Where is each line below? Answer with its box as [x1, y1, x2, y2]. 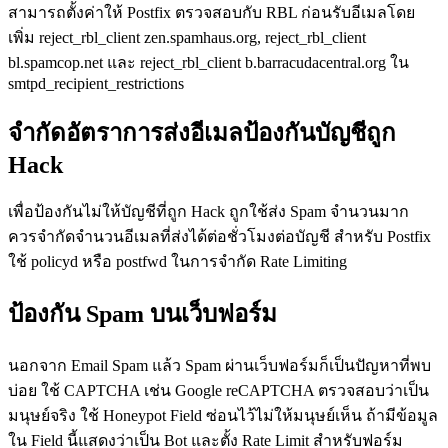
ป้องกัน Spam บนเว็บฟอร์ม [8, 301, 277, 328]
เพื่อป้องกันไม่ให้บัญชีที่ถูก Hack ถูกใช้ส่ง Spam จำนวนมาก [8, 203, 409, 221]
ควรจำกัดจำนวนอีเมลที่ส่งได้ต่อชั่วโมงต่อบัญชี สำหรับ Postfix [8, 228, 431, 246]
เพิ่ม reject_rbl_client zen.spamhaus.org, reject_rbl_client [8, 29, 366, 47]
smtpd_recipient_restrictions [8, 75, 184, 93]
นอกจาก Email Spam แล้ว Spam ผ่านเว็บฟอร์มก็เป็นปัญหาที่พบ [8, 357, 431, 375]
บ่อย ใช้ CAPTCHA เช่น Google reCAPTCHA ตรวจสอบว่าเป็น [8, 382, 429, 400]
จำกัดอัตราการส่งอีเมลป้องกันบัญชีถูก [8, 120, 396, 147]
